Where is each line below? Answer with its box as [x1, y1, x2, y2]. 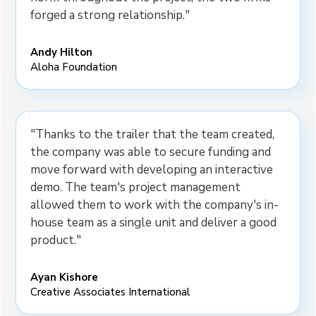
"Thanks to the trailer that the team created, [30, 126, 275, 143]
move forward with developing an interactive [30, 162, 274, 178]
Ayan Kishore [30, 270, 99, 285]
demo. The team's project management [30, 179, 241, 196]
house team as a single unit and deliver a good [30, 214, 277, 231]
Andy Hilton [30, 45, 93, 60]
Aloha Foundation [30, 60, 118, 75]
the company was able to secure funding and [30, 144, 272, 161]
